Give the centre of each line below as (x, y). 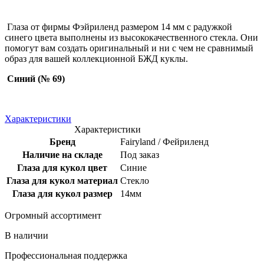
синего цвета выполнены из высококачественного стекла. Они (131, 37)
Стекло (135, 180)
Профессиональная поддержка (66, 255)
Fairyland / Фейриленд (164, 141)
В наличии (27, 235)
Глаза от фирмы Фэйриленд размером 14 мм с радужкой (118, 27)
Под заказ (140, 154)
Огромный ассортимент (53, 215)
